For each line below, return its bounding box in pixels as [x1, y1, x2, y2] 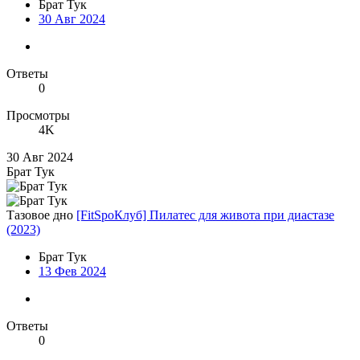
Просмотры [6, 108, 70, 123]
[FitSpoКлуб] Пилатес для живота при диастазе [76, 208, 334, 223]
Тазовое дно [6, 208, 73, 223]
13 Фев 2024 [39, 264, 106, 279]
